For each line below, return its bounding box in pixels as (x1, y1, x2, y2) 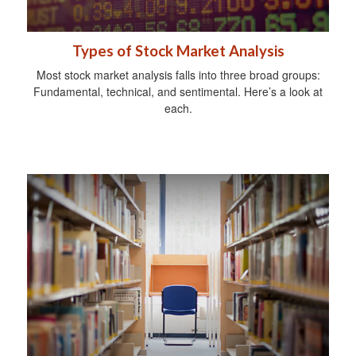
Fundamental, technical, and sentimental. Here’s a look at (33, 83, 323, 99)
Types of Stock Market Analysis (72, 41, 284, 60)
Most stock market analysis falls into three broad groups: (36, 66, 320, 83)
